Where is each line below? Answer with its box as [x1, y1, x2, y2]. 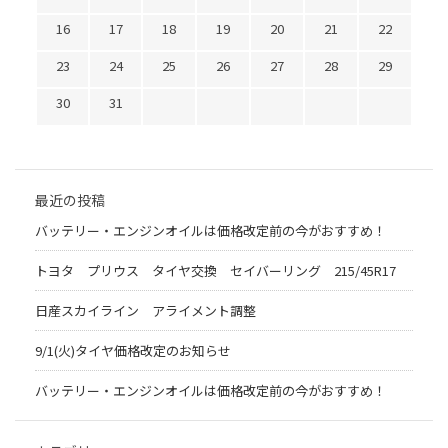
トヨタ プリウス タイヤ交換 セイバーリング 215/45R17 [35, 260, 409, 280]
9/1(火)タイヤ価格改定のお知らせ [35, 340, 231, 360]
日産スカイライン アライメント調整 [35, 300, 256, 320]
